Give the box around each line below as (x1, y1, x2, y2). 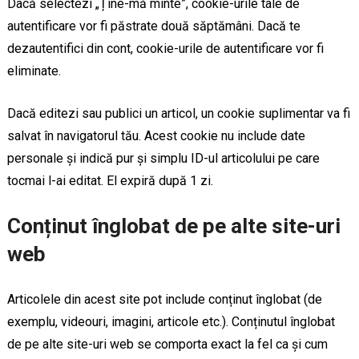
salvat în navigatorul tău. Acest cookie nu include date (6, 128, 305, 143)
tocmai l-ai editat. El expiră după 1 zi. (6, 173, 213, 188)
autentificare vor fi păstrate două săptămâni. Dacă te (6, 18, 301, 34)
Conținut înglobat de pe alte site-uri (6, 214, 341, 238)
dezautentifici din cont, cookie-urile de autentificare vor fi (6, 41, 324, 56)
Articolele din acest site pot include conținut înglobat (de (6, 292, 322, 307)
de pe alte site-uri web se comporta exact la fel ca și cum (6, 337, 328, 352)
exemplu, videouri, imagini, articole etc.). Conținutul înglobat (6, 314, 335, 329)
